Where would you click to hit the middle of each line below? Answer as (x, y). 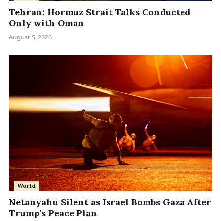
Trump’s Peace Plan (53, 213)
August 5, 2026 (30, 37)
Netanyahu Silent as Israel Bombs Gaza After (110, 202)
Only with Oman (47, 23)
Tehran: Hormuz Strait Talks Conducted (100, 12)
